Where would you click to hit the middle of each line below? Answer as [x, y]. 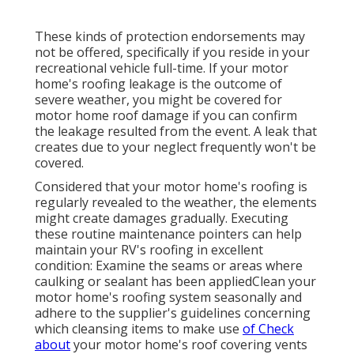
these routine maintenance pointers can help [168, 233]
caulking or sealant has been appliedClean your [175, 281]
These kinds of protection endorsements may [170, 36]
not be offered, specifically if [119, 52]
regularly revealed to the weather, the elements [176, 202]
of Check [268, 328]
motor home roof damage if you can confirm [166, 115]
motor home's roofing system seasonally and [168, 297]
